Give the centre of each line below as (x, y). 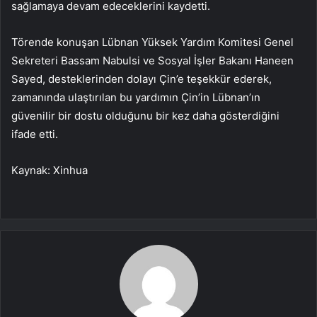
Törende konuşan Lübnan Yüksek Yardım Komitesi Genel (152, 42)
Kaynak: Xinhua (50, 171)
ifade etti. (35, 134)
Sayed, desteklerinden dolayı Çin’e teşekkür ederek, (142, 79)
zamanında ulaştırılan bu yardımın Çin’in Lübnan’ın (136, 98)
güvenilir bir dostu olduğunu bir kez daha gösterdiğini (145, 116)
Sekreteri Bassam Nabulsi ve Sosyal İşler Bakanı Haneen (152, 61)
